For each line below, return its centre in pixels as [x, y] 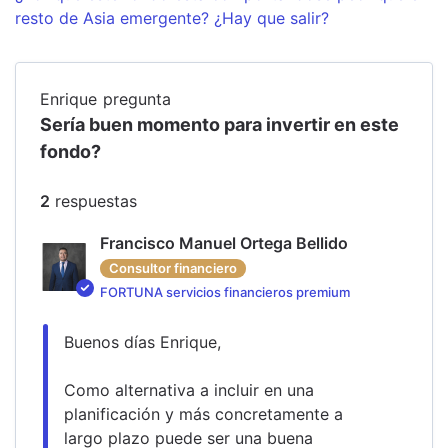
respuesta [89, 200]
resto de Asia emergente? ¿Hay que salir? [172, 17]
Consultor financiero [173, 267]
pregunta [137, 98]
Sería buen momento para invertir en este [219, 124]
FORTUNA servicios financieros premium [225, 291]
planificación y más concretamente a [203, 413]
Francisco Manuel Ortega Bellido [228, 242]
